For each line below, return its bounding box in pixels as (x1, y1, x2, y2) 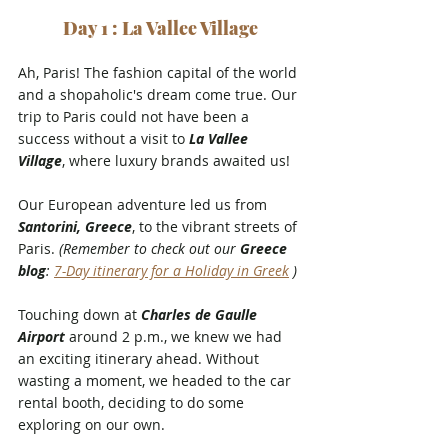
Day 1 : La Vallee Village (62, 15, 258, 40)
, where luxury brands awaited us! (62, 150, 290, 170)
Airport (18, 326, 65, 346)
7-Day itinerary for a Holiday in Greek (54, 260, 289, 280)
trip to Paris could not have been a (18, 106, 253, 126)
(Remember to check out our (59, 238, 240, 258)
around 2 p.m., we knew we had (65, 326, 286, 346)
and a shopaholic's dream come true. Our (18, 84, 301, 104)
